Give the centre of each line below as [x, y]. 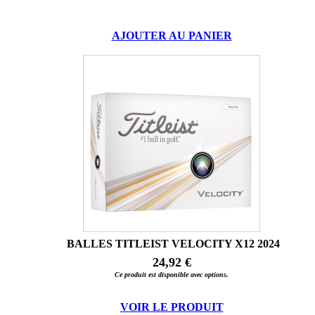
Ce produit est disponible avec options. [172, 275]
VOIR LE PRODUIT [172, 307]
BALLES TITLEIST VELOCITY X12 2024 [173, 244]
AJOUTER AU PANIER [172, 36]
